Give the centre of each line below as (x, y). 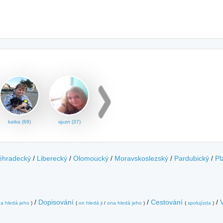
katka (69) (19, 122)
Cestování (167, 202)
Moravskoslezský (141, 158)
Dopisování (56, 202)
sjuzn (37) (69, 122)
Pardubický (192, 158)
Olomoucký (91, 158)
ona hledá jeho (124, 203)
